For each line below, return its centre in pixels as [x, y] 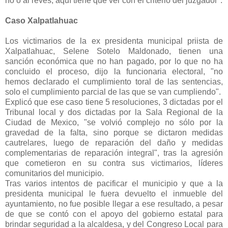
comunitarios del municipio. [54, 174]
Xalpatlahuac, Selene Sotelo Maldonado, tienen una [114, 51]
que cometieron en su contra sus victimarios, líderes [114, 163]
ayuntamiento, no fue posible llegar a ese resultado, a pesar [114, 204]
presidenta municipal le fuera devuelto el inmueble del [114, 194]
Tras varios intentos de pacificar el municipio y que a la [114, 184]
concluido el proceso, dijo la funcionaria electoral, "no [114, 72]
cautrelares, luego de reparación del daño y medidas [114, 143]
